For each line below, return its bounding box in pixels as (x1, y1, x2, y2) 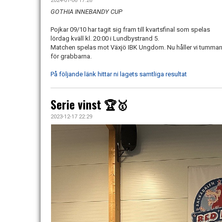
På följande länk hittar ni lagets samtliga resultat (51, 70, 187, 78)
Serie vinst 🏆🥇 (51, 96, 128, 113)
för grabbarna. (51, 53, 92, 60)
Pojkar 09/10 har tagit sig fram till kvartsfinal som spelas (51, 26, 210, 34)
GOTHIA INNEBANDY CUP (51, 8, 124, 16)
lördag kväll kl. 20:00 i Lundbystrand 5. (51, 35, 159, 43)
